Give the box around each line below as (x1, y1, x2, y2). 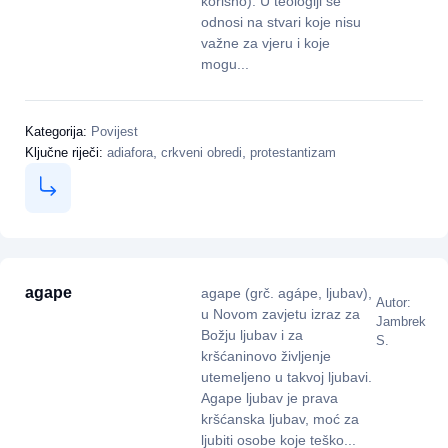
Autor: (376, 294, 412, 310)
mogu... (200, 56, 249, 73)
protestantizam (250, 144, 336, 160)
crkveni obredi (161, 144, 242, 160)
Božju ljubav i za (200, 326, 303, 343)
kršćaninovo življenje (200, 347, 331, 364)
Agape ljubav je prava (200, 389, 338, 406)
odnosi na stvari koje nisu (200, 14, 361, 31)
